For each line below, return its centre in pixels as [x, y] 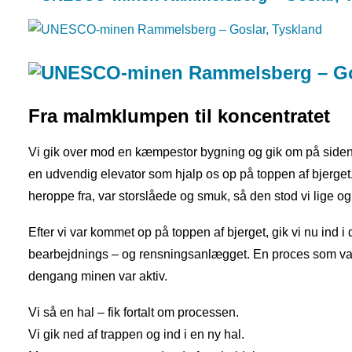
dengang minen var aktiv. [98, 276]
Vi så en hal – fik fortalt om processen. [134, 312]
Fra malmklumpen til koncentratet [179, 116]
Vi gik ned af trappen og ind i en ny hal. [136, 334]
